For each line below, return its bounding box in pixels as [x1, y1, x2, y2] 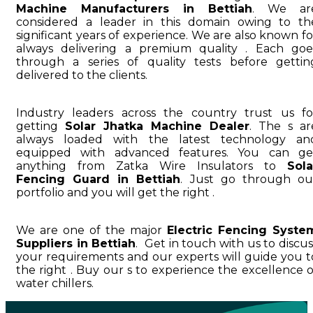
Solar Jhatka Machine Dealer [65, 119, 249, 133]
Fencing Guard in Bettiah [16, 172, 181, 186]
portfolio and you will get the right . [16, 185, 214, 199]
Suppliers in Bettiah [16, 236, 136, 250]
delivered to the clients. [16, 68, 147, 82]
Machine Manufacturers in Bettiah [16, 1, 252, 15]
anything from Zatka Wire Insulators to [16, 159, 287, 173]
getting [16, 119, 65, 133]
